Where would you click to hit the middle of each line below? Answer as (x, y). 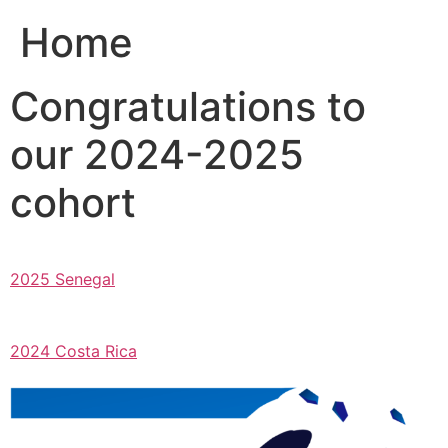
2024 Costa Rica (73, 350)
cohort (73, 202)
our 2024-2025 (157, 154)
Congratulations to (188, 106)
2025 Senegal (62, 278)
